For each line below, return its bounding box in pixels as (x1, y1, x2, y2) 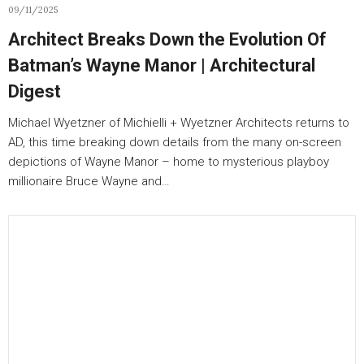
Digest (8, 81, 61, 102)
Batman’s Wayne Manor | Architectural (8, 55, 315, 76)
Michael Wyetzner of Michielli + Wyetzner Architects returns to (8, 115, 349, 130)
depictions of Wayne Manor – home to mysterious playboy (8, 154, 329, 169)
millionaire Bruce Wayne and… (8, 174, 170, 188)
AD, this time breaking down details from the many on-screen (8, 135, 341, 149)
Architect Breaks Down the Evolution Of (8, 29, 327, 50)
